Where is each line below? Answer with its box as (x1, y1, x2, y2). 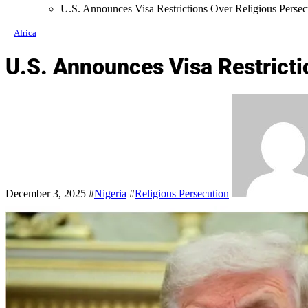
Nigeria (94, 188, 126, 200)
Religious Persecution (135, 188, 229, 200)
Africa (14, 27, 36, 38)
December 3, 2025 (5, 188, 86, 200)
